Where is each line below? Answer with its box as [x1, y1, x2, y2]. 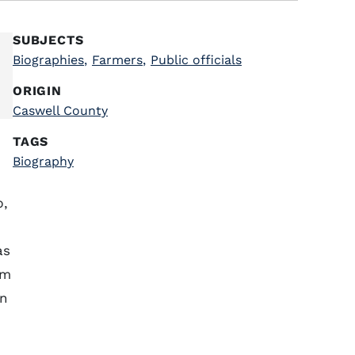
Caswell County [13, 103, 108, 118]
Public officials [151, 52, 242, 67]
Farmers [92, 52, 143, 67]
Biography [13, 154, 74, 169]
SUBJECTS [13, 32, 84, 48]
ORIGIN [13, 83, 62, 98]
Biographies [13, 52, 84, 67]
